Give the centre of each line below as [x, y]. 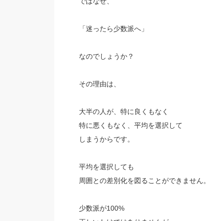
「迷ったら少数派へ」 [113, 29]
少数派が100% [101, 208]
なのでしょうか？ [106, 56]
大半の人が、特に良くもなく [124, 111]
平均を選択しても [106, 167]
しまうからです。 [106, 139]
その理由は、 [99, 84]
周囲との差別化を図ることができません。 [144, 181]
